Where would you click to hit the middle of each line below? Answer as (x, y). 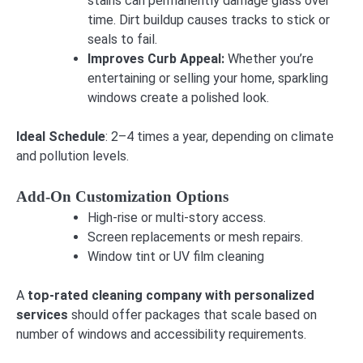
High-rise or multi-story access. (177, 217)
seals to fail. (122, 39)
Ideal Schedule (61, 136)
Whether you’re (271, 58)
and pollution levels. (73, 156)
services (42, 314)
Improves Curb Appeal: (158, 58)
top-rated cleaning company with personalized (171, 295)
